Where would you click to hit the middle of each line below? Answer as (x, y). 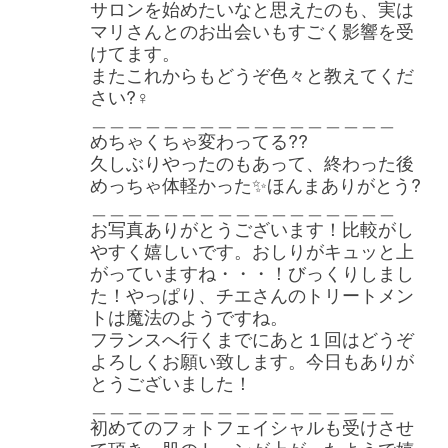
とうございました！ (170, 381)
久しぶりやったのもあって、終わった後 (251, 161)
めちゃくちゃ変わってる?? (198, 139)
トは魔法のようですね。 (188, 315)
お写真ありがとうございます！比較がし (251, 227)
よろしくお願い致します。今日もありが (251, 359)
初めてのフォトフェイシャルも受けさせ (251, 425)
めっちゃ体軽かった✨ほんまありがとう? (255, 183)
